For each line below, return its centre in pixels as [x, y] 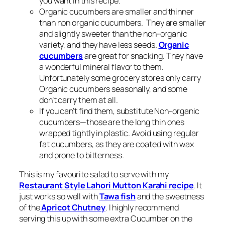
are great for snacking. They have [143, 56]
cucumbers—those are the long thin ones [112, 122]
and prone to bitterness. [82, 155]
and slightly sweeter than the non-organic [113, 34]
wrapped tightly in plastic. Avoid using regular [119, 133]
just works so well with [59, 197]
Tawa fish [117, 197]
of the [30, 208]
